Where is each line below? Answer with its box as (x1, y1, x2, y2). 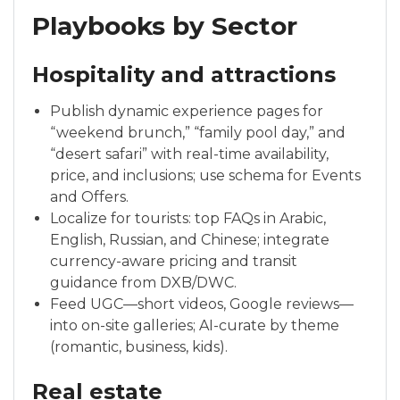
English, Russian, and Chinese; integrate (50, 231, 329, 249)
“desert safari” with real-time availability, (50, 146, 329, 163)
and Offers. (50, 188, 129, 206)
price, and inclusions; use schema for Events (50, 167, 361, 185)
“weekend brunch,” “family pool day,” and (50, 124, 346, 142)
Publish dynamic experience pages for (50, 103, 323, 121)
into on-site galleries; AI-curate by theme (50, 317, 339, 335)
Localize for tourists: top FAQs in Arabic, (50, 210, 326, 228)
